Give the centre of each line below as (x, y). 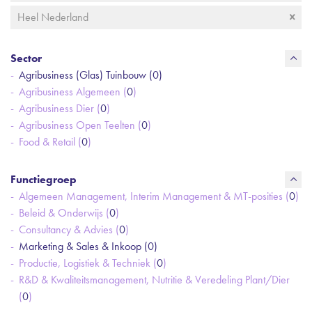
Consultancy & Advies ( (69, 229)
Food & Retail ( (50, 142)
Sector (26, 58)
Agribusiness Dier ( (60, 108)
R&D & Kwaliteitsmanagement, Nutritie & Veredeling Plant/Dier (154, 280)
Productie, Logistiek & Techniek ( (88, 263)
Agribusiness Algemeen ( (73, 92)
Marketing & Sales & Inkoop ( (83, 246)
